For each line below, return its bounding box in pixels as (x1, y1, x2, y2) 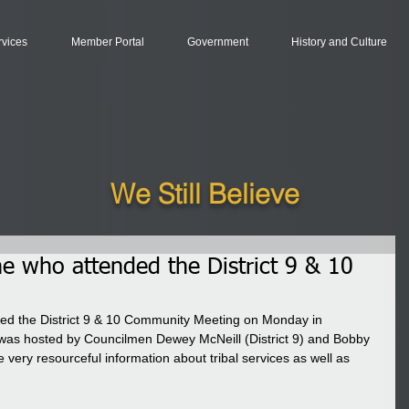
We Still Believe (110, 177, 299, 211)
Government (186, 36, 248, 48)
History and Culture (290, 36, 387, 48)
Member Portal (70, 36, 144, 48)
